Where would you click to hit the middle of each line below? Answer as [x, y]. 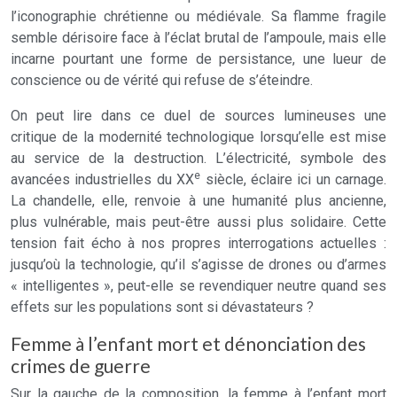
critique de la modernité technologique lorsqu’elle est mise [198, 137]
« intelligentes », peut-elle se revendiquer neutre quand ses [198, 286]
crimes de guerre [81, 366]
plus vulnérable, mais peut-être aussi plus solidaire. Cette [198, 222]
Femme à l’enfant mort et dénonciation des [188, 343]
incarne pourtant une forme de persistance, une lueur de [198, 59]
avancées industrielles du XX [103, 179]
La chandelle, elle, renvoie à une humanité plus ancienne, [198, 201]
